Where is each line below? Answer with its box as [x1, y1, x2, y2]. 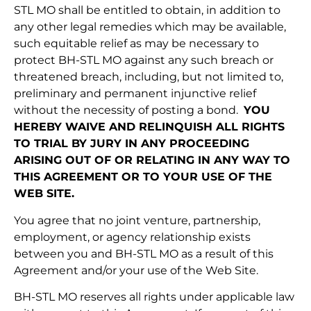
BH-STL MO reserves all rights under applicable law [14, 289, 294, 303]
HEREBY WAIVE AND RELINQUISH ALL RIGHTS [14, 120, 285, 134]
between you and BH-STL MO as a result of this [14, 246, 274, 260]
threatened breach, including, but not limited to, [14, 70, 283, 84]
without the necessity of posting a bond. [14, 103, 244, 117]
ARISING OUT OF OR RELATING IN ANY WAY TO [14, 153, 290, 167]
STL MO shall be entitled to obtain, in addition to [14, 3, 280, 17]
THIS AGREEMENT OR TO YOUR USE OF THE [14, 170, 272, 184]
